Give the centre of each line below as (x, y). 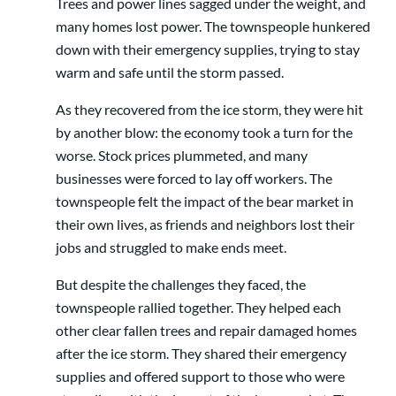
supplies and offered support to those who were (200, 376)
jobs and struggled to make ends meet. (171, 247)
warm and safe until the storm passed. (170, 72)
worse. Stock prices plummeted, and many (182, 155)
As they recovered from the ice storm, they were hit (209, 109)
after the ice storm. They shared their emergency (201, 353)
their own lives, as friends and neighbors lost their (205, 224)
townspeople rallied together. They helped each (198, 307)
